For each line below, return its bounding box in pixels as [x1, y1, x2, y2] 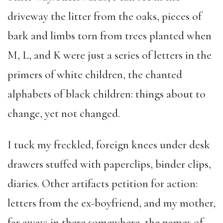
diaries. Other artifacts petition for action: [7, 177, 198, 191]
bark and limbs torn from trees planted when [7, 29, 212, 43]
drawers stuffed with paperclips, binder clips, [7, 157, 211, 171]
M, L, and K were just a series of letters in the [7, 48, 212, 62]
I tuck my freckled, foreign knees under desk [7, 138, 210, 152]
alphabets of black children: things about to [7, 87, 206, 101]
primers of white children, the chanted [7, 68, 182, 82]
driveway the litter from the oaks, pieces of [7, 9, 202, 23]
